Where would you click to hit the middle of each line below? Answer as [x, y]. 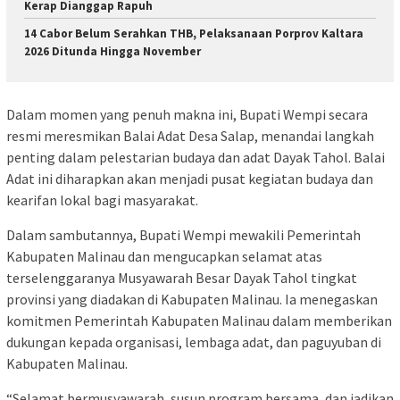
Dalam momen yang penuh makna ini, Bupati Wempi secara [187, 115]
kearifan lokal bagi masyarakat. [102, 200]
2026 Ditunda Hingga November [112, 51]
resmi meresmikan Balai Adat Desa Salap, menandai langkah [190, 136]
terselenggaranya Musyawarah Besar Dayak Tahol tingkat [182, 278]
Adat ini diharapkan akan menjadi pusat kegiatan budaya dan [190, 179]
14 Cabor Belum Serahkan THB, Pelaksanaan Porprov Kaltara [194, 33]
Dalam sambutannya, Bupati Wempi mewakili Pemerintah [183, 235]
